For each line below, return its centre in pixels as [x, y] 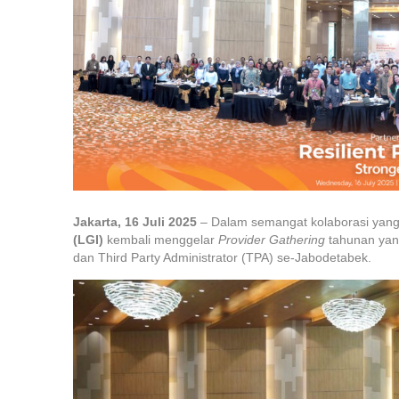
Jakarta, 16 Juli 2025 [135, 222]
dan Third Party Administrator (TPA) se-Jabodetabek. [222, 258]
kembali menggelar [161, 240]
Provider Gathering [272, 240]
